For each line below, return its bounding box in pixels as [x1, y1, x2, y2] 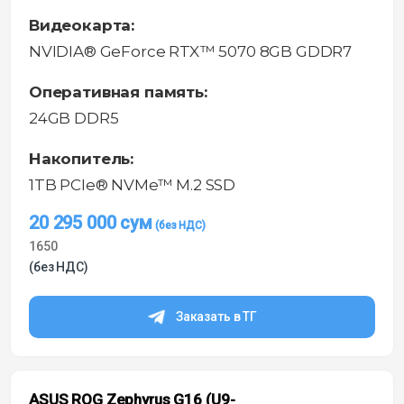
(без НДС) [29, 260, 88, 275]
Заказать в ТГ [175, 309, 258, 325]
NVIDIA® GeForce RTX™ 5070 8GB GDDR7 [29, 42, 353, 61]
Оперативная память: [29, 83, 207, 102]
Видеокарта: [29, 16, 135, 35]
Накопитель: [29, 150, 134, 169]
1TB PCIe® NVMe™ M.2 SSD [29, 176, 236, 195]
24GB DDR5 [29, 109, 119, 128]
